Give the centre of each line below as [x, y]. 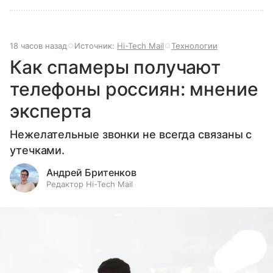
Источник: [96, 45]
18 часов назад [38, 45]
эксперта [51, 111]
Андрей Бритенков [91, 172]
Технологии [194, 45]
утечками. [37, 150]
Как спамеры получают [115, 67]
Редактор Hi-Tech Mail [90, 184]
